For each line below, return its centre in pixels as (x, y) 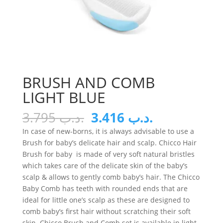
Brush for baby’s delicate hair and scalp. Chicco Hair (109, 142)
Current (175, 117)
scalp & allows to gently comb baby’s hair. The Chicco (111, 177)
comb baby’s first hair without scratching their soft (106, 211)
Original (114, 117)
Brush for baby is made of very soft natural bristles (108, 154)
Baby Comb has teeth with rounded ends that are (105, 188)
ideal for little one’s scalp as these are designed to (106, 200)
